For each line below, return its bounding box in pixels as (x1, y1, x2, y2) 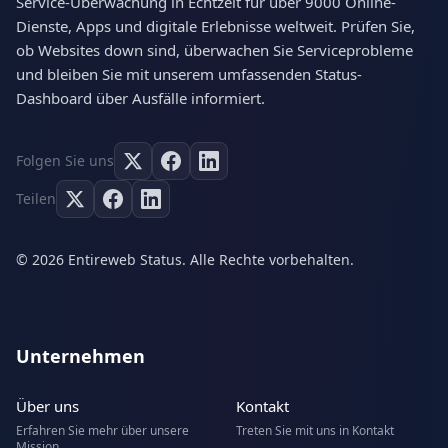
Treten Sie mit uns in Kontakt (236, 422, 394, 440)
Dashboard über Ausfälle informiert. (16, 88, 265, 109)
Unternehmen (16, 344, 145, 369)
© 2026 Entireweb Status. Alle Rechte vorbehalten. (16, 250, 354, 270)
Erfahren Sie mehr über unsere (16, 422, 189, 440)
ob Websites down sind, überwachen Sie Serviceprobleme (16, 40, 413, 61)
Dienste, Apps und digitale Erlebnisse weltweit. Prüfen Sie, (16, 16, 415, 37)
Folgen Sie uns (16, 151, 114, 171)
